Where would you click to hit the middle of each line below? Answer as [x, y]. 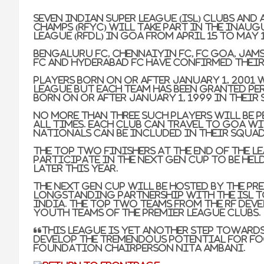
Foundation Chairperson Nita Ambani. [140, 248]
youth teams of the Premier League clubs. [148, 213]
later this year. [76, 169]
